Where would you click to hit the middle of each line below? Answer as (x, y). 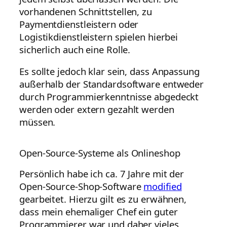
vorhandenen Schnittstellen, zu (86, 11)
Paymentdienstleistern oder (79, 24)
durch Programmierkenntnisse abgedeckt (109, 97)
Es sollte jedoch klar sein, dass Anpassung (109, 71)
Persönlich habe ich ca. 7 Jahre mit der (102, 174)
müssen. (37, 122)
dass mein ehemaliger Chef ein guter (99, 212)
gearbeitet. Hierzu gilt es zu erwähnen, (103, 199)
